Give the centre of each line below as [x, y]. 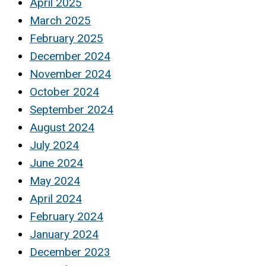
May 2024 [55, 181]
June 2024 [56, 163]
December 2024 [70, 56]
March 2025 [60, 21]
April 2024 [56, 199]
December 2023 [70, 252]
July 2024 [54, 145]
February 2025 [66, 39]
